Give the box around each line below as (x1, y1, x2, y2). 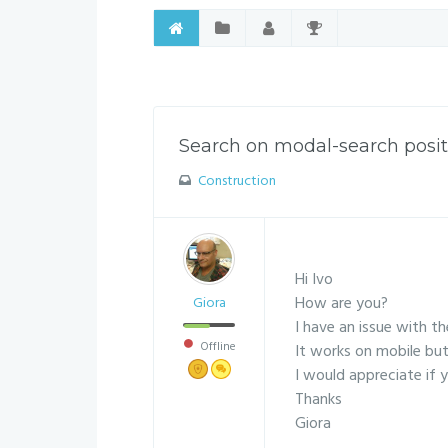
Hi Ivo (295, 267, 333, 293)
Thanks (295, 387, 342, 413)
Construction (197, 170, 276, 193)
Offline (197, 337, 236, 357)
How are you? (295, 291, 388, 317)
